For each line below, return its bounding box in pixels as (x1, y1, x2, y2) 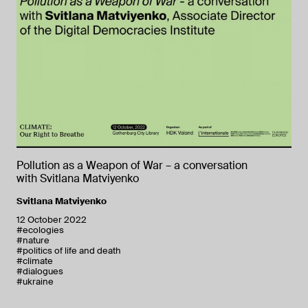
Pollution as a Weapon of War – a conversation (16, 157, 247, 173)
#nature (16, 234, 49, 246)
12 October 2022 (16, 213, 87, 225)
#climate (16, 254, 53, 267)
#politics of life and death (16, 244, 121, 256)
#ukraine (16, 275, 54, 287)
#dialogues (16, 265, 63, 277)
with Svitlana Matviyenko (16, 170, 139, 186)
